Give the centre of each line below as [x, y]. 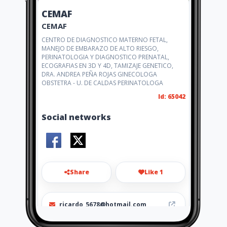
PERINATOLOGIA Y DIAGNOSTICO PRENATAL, [105, 57]
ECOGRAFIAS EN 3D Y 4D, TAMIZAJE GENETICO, [107, 66]
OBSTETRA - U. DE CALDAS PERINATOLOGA [102, 83]
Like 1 [154, 172]
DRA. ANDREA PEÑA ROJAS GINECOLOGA [99, 74]
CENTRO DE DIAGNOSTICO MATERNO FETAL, [105, 40]
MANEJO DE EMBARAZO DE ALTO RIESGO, [100, 48]
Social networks [76, 117]
